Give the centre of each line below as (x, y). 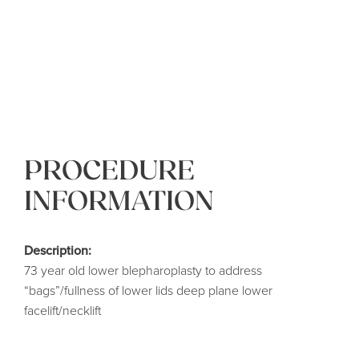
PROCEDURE (109, 171)
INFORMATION (119, 201)
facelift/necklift (63, 310)
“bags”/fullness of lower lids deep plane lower (148, 290)
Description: (58, 250)
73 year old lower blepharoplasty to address (143, 270)
